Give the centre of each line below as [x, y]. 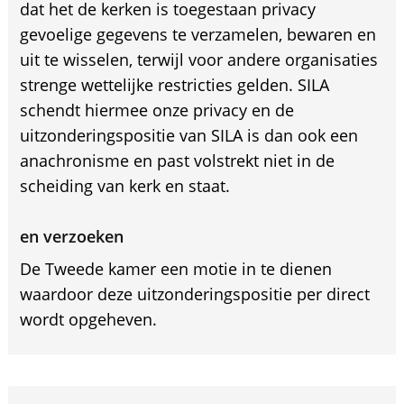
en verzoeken [71, 236]
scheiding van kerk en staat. [124, 186]
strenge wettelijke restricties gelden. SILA [174, 85]
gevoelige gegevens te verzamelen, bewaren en [197, 34]
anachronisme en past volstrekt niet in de [177, 161]
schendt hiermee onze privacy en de [156, 110]
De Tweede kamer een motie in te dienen [175, 269]
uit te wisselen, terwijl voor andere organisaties [198, 60]
